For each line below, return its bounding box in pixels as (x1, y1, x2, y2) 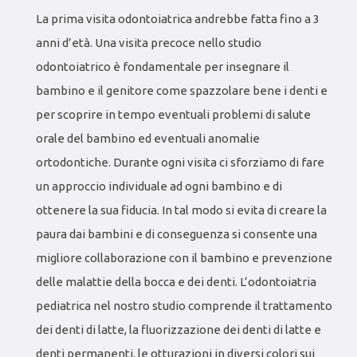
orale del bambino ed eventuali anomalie (36, 131, 260, 145)
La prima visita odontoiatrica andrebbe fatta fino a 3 (36, 11, 320, 25)
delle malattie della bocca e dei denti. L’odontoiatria (36, 274, 316, 288)
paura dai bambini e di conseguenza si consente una (36, 226, 317, 241)
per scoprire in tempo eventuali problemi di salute (36, 107, 311, 121)
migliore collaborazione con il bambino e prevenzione (36, 250, 332, 265)
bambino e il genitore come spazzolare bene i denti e (36, 83, 328, 97)
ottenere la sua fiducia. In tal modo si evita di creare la (36, 202, 327, 217)
